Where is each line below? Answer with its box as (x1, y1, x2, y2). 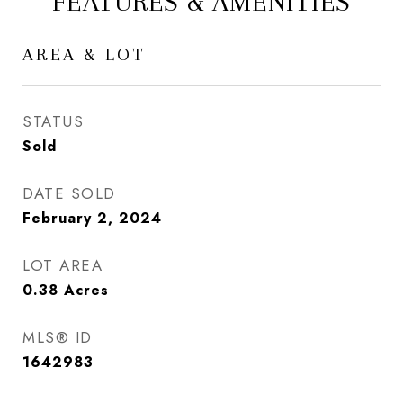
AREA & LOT (22, 44, 146, 65)
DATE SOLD (22, 183, 116, 204)
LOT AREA (22, 255, 103, 276)
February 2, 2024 (22, 208, 162, 228)
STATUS (22, 111, 84, 132)
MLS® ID (22, 327, 93, 348)
